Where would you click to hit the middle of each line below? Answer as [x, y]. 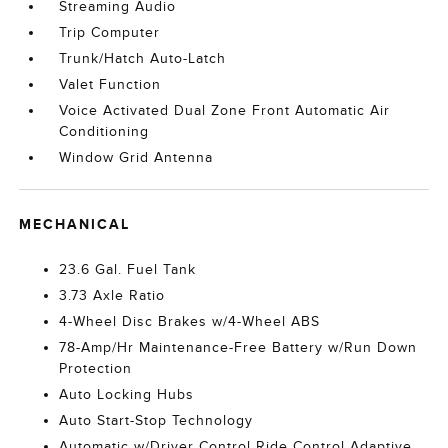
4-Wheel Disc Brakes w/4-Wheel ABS [190, 321]
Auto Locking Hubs [127, 394]
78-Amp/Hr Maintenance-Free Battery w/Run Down [238, 347]
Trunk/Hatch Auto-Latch [143, 58]
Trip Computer [110, 32]
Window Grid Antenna [136, 157]
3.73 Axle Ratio [112, 295]
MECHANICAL [75, 224]
